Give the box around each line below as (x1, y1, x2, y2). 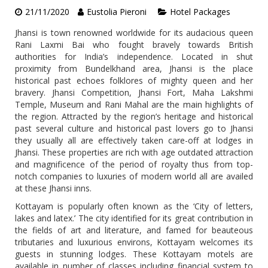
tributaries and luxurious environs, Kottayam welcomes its (15, 236, 253, 248)
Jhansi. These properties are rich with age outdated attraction (15, 147, 253, 158)
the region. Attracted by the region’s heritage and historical (15, 111, 253, 122)
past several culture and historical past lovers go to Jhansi (15, 123, 253, 134)
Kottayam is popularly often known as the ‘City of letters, (15, 200, 253, 212)
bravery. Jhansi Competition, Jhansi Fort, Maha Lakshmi (15, 87, 253, 98)
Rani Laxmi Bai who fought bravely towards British (15, 39, 253, 50)
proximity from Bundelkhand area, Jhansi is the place (15, 63, 253, 74)
